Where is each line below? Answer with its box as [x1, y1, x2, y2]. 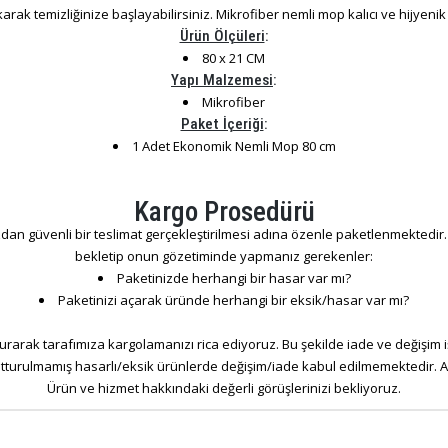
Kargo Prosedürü [133, 196, 315, 228]
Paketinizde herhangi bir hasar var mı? [116, 269, 351, 287]
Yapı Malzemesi [171, 71, 273, 89]
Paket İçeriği [180, 115, 264, 133]
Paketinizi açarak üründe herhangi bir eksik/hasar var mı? [58, 291, 409, 309]
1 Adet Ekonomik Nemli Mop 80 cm [131, 137, 336, 155]
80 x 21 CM [202, 49, 265, 67]
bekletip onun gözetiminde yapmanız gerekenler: [75, 247, 373, 265]
